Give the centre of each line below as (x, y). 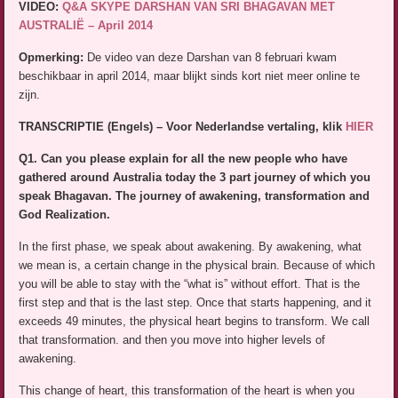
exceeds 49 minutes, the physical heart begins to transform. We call (195, 322)
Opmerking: (52, 58)
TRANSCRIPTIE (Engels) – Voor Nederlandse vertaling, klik (183, 127)
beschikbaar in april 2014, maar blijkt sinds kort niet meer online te (190, 76)
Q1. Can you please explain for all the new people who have (183, 159)
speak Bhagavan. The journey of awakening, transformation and (195, 196)
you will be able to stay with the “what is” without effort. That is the (190, 284)
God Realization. (65, 215)
